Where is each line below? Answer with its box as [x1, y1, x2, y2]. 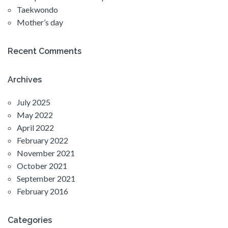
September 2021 [17, 174, 75, 184]
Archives [8, 75, 42, 85]
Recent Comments [8, 46, 81, 56]
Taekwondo [17, 5, 58, 15]
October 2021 [17, 161, 67, 171]
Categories [8, 215, 52, 225]
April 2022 [17, 123, 54, 133]
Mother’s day [17, 17, 63, 27]
